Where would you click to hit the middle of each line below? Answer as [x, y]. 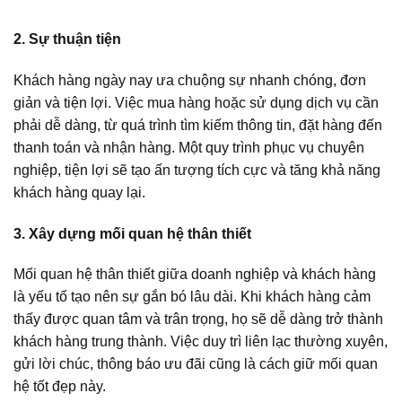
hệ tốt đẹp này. [60, 387]
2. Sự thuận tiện [67, 39]
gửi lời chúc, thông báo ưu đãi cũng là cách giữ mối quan [196, 364]
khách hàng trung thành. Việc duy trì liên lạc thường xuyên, [201, 342]
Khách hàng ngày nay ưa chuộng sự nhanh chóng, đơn [190, 80]
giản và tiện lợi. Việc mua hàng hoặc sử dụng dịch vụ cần [196, 102]
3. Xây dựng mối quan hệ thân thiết [132, 233]
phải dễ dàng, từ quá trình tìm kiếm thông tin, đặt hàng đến [198, 125]
